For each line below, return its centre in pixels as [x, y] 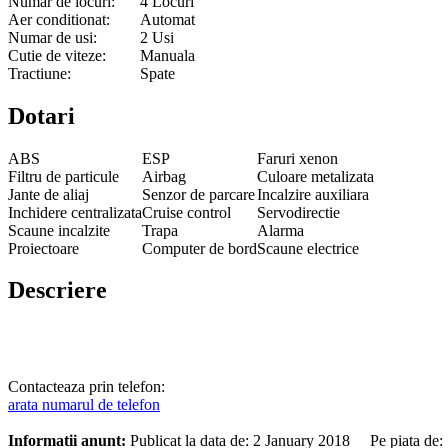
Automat [167, 19]
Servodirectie [298, 212]
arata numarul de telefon [84, 405]
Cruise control [186, 212]
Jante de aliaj [48, 194]
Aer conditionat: [59, 19]
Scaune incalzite [59, 230]
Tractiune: [39, 73]
